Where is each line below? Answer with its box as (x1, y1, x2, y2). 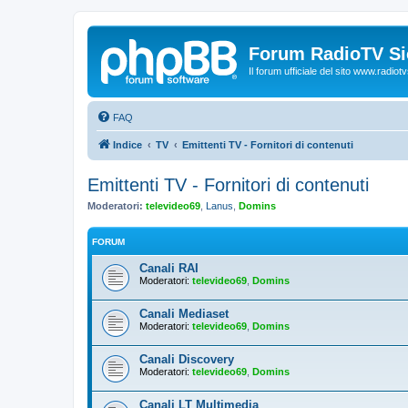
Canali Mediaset (139, 307, 229, 321)
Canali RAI (139, 261, 199, 275)
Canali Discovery (139, 352, 234, 366)
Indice (113, 138, 142, 150)
